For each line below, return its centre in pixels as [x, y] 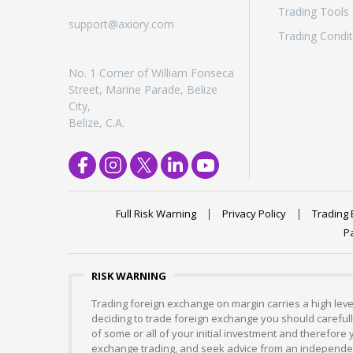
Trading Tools [314, 11]
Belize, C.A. [97, 123]
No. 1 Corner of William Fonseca [151, 73]
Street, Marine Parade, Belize [143, 90]
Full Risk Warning [156, 214]
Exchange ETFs [269, 53]
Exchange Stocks [274, 22]
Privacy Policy [254, 214]
